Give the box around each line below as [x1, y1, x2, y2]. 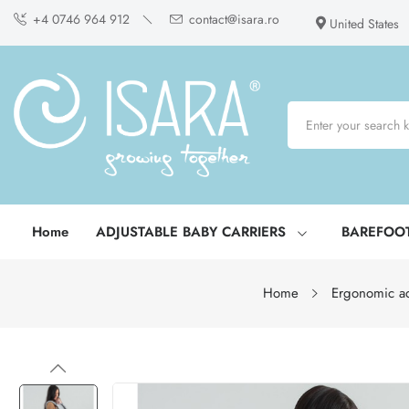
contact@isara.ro [189, 10, 279, 28]
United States [330, 15, 399, 33]
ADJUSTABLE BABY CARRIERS [96, 221, 286, 242]
